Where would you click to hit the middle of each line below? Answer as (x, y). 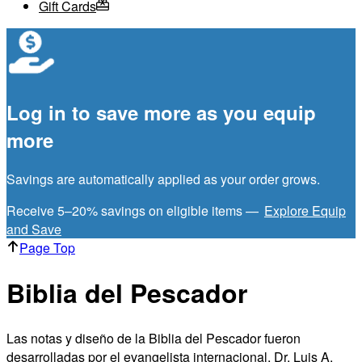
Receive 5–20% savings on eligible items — (134, 210)
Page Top (47, 247)
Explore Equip (305, 210)
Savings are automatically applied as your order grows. (163, 179)
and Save (34, 229)
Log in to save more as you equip (161, 112)
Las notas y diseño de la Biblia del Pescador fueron (154, 338)
